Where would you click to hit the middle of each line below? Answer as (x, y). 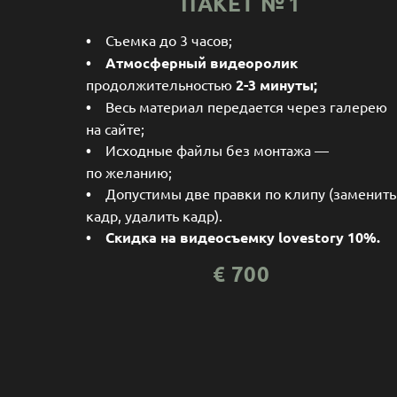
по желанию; (129, 171)
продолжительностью (161, 84)
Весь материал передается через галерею (239, 106)
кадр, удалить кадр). (158, 215)
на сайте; (119, 128)
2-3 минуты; (276, 84)
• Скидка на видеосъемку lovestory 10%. (233, 237)
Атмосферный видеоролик (202, 62)
